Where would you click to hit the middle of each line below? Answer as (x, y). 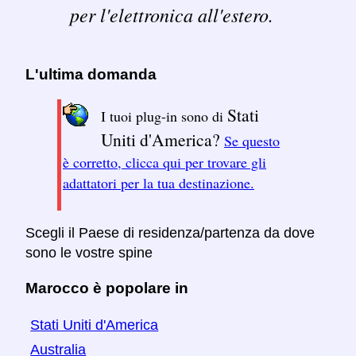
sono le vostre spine (89, 253)
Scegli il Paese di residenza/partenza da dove (170, 233)
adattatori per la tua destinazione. (159, 183)
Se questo (252, 141)
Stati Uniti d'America (95, 325)
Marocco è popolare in (107, 288)
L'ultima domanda (91, 75)
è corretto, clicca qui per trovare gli (164, 163)
